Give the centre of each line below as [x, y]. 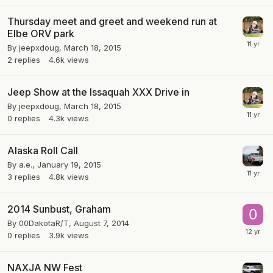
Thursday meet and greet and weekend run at [112, 22]
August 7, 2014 [101, 223]
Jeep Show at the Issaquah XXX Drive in [98, 92]
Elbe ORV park [41, 34]
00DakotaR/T [44, 223]
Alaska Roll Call [43, 151]
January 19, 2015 [69, 165]
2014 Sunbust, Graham [59, 209]
